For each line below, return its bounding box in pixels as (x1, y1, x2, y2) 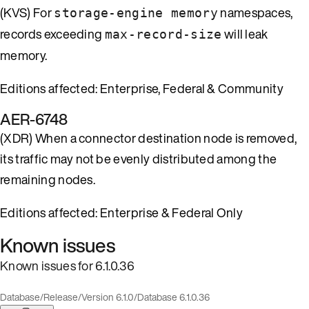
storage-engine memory (54, 5, 218, 20)
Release (43, 289, 78, 304)
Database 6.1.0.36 (137, 289, 210, 304)
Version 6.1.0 (81, 289, 134, 304)
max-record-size (104, 26, 222, 41)
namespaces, (217, 3, 293, 21)
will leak (221, 24, 268, 43)
